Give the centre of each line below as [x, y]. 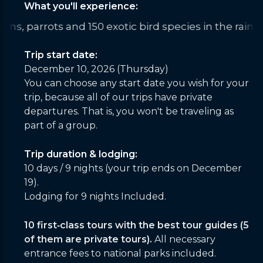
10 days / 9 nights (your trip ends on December [133, 168]
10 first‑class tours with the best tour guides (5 [136, 225]
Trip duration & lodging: [81, 154]
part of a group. [61, 125]
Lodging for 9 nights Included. [95, 196]
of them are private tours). [88, 239]
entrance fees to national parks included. [120, 253]
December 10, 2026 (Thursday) [96, 69]
